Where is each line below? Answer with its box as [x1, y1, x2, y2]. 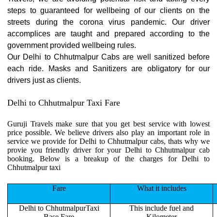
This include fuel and [129, 204, 194, 213]
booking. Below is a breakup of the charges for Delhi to [7, 155, 210, 163]
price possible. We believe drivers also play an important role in [7, 128, 210, 137]
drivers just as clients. [7, 76, 83, 85]
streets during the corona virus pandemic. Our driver [7, 18, 210, 27]
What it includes [137, 184, 186, 193]
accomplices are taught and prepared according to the [7, 30, 210, 38]
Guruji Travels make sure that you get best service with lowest [7, 120, 210, 128]
